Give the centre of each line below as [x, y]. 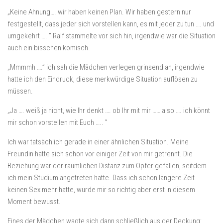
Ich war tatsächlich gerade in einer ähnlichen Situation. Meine [98, 142]
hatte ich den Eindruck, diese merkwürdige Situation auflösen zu [103, 79]
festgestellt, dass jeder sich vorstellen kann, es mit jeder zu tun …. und [111, 24]
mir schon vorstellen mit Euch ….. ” [57, 122]
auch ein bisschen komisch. [49, 48]
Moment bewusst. [34, 202]
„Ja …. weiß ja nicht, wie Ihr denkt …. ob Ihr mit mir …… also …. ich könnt [109, 111]
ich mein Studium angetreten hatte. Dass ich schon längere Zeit [101, 178]
